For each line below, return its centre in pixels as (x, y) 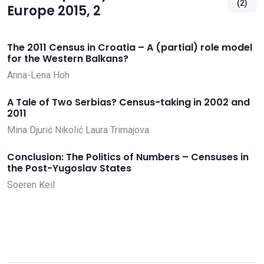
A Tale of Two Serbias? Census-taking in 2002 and (128, 103)
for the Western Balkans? (68, 58)
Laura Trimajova (117, 130)
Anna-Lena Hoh (38, 75)
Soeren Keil (31, 185)
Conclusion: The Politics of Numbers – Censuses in (128, 157)
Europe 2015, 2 (54, 11)
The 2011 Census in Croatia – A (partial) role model (130, 47)
